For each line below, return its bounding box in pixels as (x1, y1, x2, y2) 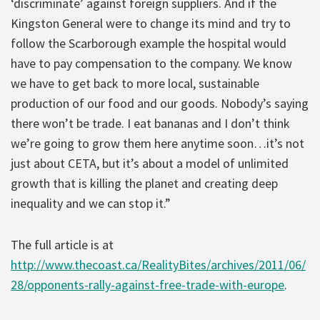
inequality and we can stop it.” (11, 194, 171, 211)
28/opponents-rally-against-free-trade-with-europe (11, 276, 284, 293)
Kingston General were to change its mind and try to (11, 14, 291, 31)
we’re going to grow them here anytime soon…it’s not (11, 134, 304, 151)
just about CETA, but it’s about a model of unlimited (11, 154, 289, 171)
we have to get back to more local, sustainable (11, 74, 259, 91)
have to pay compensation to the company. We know (11, 54, 292, 71)
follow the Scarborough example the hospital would (11, 34, 286, 51)
